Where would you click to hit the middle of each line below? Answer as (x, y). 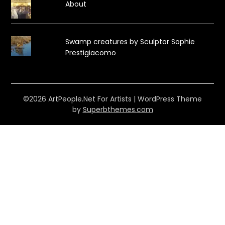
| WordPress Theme (168, 99)
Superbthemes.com (118, 109)
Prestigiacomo (90, 52)
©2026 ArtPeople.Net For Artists (78, 99)
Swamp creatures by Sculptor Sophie (130, 41)
